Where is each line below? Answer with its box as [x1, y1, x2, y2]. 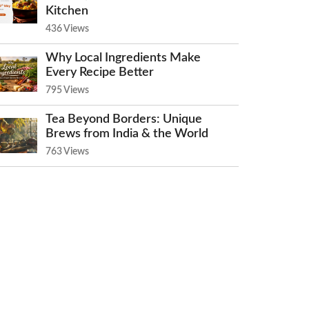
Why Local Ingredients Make [46, 51, 201, 64]
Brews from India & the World [46, 127, 208, 140]
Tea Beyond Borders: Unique [46, 112, 202, 126]
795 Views [46, 85, 89, 95]
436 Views [46, 23, 89, 34]
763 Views [46, 146, 89, 157]
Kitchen [46, 4, 88, 17]
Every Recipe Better [46, 66, 154, 79]
